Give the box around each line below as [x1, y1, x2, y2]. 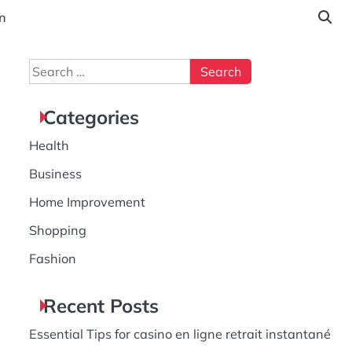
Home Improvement [28, 194, 145, 210]
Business [28, 166, 82, 181]
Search [27, 60, 69, 75]
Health [28, 137, 69, 153]
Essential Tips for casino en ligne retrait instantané [28, 326, 331, 342]
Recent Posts [42, 294, 159, 317]
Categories [42, 105, 139, 129]
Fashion [28, 251, 76, 266]
